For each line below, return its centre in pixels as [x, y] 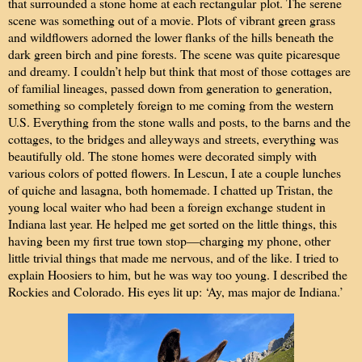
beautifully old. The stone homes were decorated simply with [162, 156]
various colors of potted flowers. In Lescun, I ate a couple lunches [175, 173]
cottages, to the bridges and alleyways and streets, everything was [173, 139]
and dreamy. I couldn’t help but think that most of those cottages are [179, 71]
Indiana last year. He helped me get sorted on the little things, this [173, 224]
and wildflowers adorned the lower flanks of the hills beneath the [171, 37]
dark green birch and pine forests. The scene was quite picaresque [174, 54]
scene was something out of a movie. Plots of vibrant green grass [172, 20]
